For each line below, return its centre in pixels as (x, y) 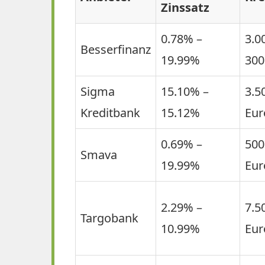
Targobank (109, 218)
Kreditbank (110, 112)
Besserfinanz (116, 49)
